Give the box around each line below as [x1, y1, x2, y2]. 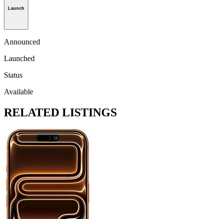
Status [4, 70, 22, 79]
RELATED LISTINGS [4, 106, 117, 119]
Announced [4, 37, 40, 46]
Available [4, 87, 33, 96]
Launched [4, 54, 35, 63]
